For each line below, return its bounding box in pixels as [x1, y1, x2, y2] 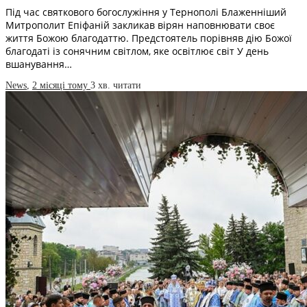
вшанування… [5, 57, 72, 71]
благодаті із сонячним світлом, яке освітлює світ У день [5, 44, 269, 58]
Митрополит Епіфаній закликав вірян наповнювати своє [5, 18, 275, 32]
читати [113, 79, 141, 90]
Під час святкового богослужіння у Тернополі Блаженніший [5, 5, 286, 19]
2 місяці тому [32, 79, 90, 90]
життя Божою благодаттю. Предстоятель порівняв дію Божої [5, 31, 292, 45]
